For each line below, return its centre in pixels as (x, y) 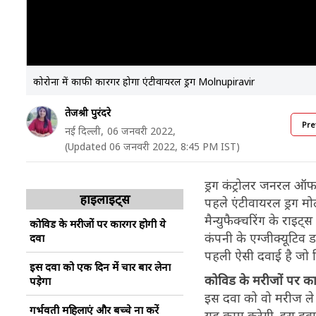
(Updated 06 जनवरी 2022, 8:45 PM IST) (152, 146)
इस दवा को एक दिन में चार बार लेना (100, 267)
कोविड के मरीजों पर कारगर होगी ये (98, 224)
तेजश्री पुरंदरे (88, 113)
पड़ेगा (40, 281)
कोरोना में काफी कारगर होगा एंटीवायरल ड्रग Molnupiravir (144, 81)
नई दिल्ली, (84, 131)
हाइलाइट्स (105, 199)
